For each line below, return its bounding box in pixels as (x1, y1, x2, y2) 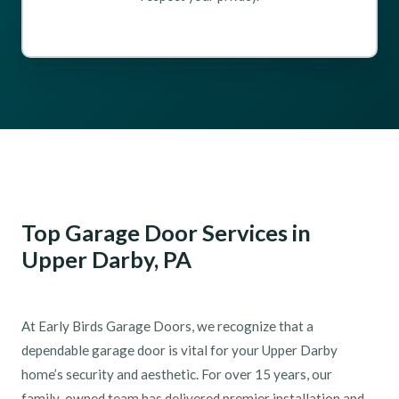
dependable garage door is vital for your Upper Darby (21, 341, 338, 358)
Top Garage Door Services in (21, 218, 311, 246)
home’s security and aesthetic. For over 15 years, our (21, 365, 332, 382)
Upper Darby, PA (21, 245, 191, 273)
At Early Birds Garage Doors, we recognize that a (21, 317, 313, 334)
